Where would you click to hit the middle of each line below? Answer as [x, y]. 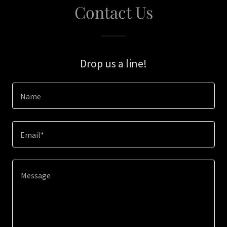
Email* [32, 135]
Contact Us [113, 12]
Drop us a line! [113, 63]
